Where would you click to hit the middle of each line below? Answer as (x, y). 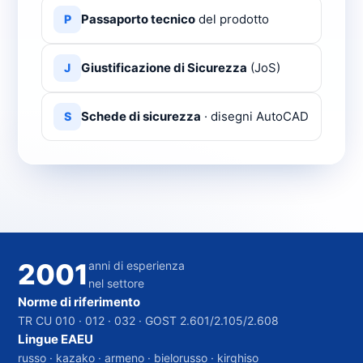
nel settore (116, 283)
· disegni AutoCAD (255, 116)
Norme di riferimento (79, 302)
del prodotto (232, 19)
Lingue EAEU (56, 339)
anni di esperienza (137, 265)
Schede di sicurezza (141, 116)
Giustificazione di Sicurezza (164, 68)
